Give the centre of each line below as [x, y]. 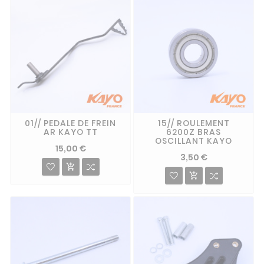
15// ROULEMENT [194, 123]
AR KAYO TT [70, 132]
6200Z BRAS [194, 132]
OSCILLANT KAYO [194, 141]
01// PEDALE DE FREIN [70, 123]
